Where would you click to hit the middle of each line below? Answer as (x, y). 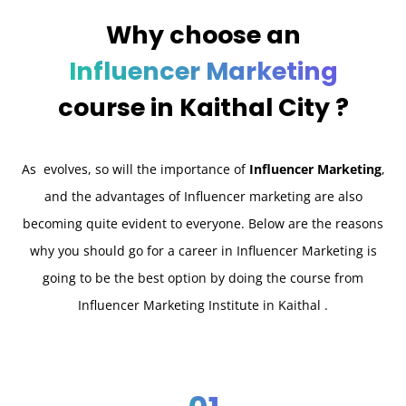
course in (118, 108)
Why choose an (203, 35)
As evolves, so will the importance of (135, 169)
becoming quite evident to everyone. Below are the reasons (203, 224)
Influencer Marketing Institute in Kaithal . (203, 305)
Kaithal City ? (264, 108)
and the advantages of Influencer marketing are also (203, 197)
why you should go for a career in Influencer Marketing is (203, 251)
